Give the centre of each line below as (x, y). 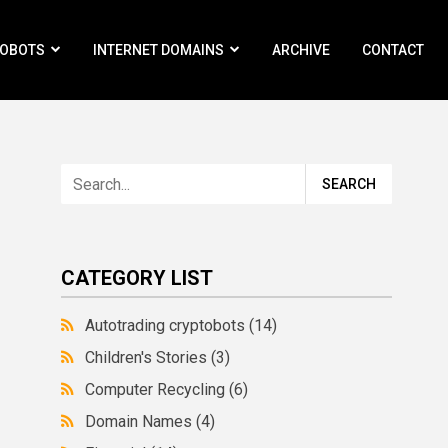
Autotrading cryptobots (167, 325)
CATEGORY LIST (137, 278)
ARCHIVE (301, 50)
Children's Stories (148, 357)
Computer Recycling (157, 389)
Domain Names (141, 421)
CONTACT (393, 50)
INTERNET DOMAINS (158, 50)
